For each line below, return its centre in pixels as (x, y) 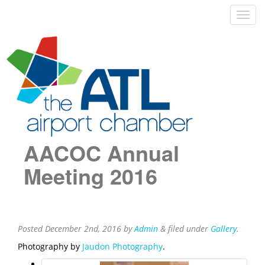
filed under (188, 229)
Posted (31, 229)
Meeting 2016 (91, 176)
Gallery (224, 229)
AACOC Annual (101, 153)
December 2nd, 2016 (83, 229)
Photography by (50, 247)
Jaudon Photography (122, 247)
